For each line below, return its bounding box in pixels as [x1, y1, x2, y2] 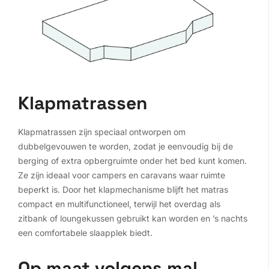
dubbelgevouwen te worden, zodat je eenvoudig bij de [18, 141, 233, 151]
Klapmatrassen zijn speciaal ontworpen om [18, 126, 186, 137]
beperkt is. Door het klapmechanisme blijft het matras [18, 184, 228, 195]
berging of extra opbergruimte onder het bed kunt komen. [18, 155, 247, 166]
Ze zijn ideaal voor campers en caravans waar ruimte [18, 169, 225, 180]
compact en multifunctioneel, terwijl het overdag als [18, 198, 220, 209]
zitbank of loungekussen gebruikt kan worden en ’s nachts [18, 213, 247, 223]
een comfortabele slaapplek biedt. [18, 227, 153, 238]
